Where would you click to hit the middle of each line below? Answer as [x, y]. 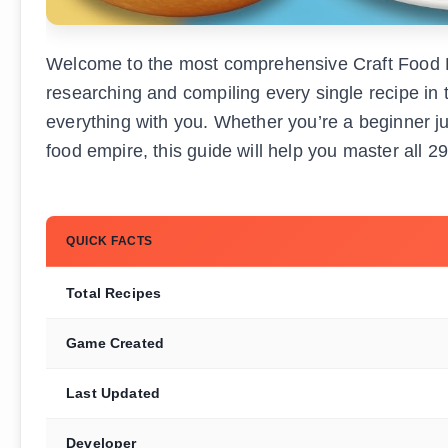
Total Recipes [114, 293]
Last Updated [113, 393]
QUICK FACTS [109, 241]
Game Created [115, 343]
